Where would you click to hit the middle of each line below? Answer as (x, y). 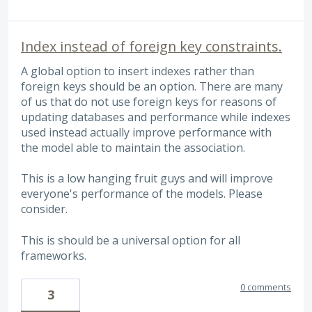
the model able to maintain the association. (133, 148)
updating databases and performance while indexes (156, 117)
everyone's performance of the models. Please (142, 194)
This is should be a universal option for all (131, 240)
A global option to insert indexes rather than (138, 71)
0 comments (266, 287)
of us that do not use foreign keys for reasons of (149, 102)
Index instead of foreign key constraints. (151, 47)
